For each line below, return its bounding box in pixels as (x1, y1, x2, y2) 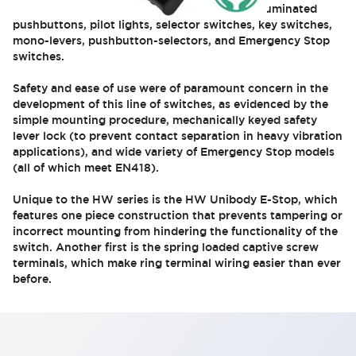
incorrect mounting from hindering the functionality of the (13, 224, 338, 238)
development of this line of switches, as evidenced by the (13, 97, 328, 111)
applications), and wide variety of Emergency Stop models (13, 145, 335, 159)
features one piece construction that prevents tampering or (13, 208, 342, 222)
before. (13, 272, 52, 286)
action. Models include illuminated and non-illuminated (13, 2, 317, 16)
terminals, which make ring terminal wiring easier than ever (13, 256, 341, 270)
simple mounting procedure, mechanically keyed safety (13, 113, 317, 127)
